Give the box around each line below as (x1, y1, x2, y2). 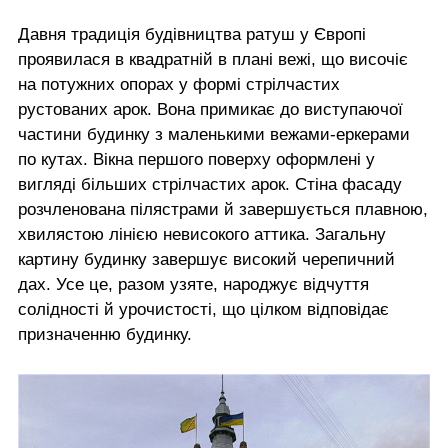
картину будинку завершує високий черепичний (18, 250, 395, 270)
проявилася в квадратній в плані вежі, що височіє (18, 50, 408, 70)
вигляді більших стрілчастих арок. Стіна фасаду (18, 175, 402, 195)
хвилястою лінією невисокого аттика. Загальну (18, 225, 386, 245)
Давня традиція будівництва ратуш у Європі (18, 25, 366, 45)
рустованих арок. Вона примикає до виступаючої (18, 100, 403, 120)
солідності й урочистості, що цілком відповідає (18, 300, 389, 320)
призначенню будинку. (18, 325, 192, 345)
